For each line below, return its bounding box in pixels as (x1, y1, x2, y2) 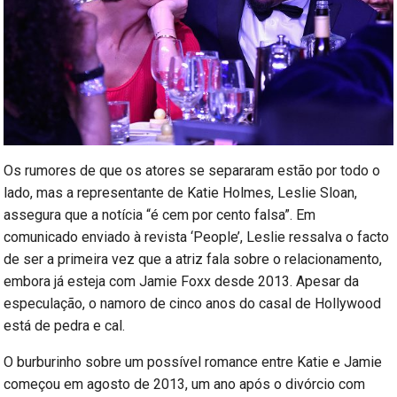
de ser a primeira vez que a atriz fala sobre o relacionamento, (4, 250, 383, 268)
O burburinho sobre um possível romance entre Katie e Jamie (4, 353, 383, 370)
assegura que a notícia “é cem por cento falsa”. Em (4, 206, 316, 223)
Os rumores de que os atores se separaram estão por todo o (4, 161, 381, 179)
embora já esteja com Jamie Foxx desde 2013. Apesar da (4, 272, 360, 290)
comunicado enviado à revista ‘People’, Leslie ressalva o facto (4, 228, 390, 245)
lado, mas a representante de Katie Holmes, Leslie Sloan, (4, 183, 358, 201)
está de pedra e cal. (4, 316, 126, 334)
